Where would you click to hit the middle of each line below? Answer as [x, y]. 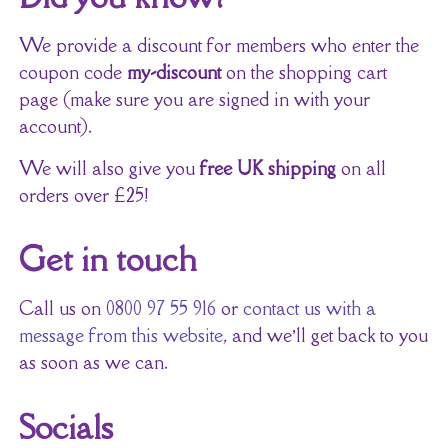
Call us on [62, 308]
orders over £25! [83, 194]
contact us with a [309, 308]
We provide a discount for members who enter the [218, 45]
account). [55, 126]
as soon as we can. [93, 362]
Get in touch [107, 259]
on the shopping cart [303, 72]
